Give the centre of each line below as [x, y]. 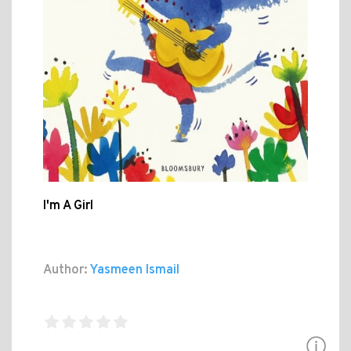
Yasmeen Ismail [134, 270]
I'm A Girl [68, 206]
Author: [65, 270]
